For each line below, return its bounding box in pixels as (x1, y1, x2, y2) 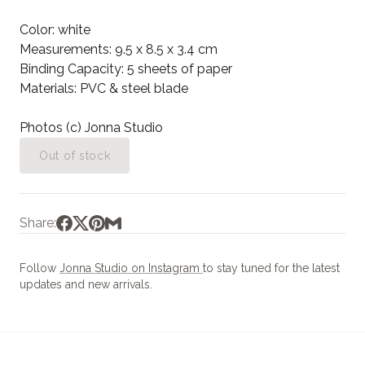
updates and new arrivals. (20, 278, 152, 292)
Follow (20, 262, 59, 275)
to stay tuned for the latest (203, 262, 340, 275)
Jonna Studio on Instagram (59, 262, 203, 275)
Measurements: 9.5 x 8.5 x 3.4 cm (20, 42, 218, 58)
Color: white (20, 22, 90, 38)
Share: (20, 215, 56, 231)
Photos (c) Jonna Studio (20, 120, 163, 136)
